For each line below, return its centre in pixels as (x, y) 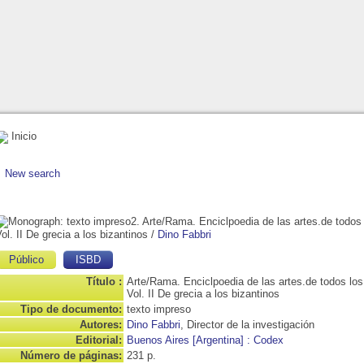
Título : (104, 281)
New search (32, 173)
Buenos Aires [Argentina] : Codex (205, 340)
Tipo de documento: (71, 309)
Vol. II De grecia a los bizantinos (203, 293)
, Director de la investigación (247, 324)
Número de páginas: (71, 355)
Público (26, 259)
